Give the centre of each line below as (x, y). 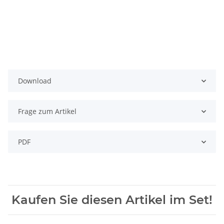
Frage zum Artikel (47, 111)
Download (35, 81)
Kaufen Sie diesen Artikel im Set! (112, 200)
